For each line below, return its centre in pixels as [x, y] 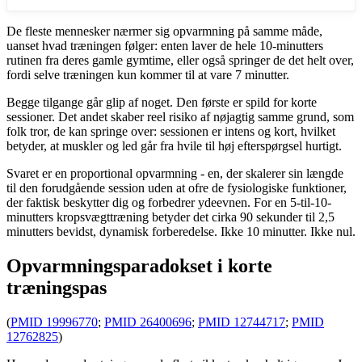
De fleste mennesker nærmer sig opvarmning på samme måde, [164, 31]
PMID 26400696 [148, 322]
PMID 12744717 [242, 322]
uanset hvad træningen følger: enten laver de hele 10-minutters [165, 45]
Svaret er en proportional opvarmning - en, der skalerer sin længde [175, 173]
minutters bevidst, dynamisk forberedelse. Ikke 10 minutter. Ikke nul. [181, 231]
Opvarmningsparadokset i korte [139, 265]
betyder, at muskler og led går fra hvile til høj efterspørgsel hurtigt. [174, 145]
